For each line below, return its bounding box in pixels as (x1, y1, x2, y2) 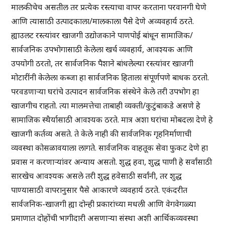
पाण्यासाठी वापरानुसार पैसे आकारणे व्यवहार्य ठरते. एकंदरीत (11, 184, 188, 196)
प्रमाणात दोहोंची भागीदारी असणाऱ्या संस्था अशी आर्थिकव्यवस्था (11, 212, 198, 224)
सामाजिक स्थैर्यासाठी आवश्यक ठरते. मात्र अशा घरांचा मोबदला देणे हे (11, 114, 213, 126)
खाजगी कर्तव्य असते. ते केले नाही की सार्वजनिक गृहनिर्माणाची (11, 128, 192, 140)
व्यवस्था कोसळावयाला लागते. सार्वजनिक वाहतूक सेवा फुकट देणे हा (11, 142, 208, 154)
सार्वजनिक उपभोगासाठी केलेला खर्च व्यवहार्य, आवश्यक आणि (11, 44, 193, 55)
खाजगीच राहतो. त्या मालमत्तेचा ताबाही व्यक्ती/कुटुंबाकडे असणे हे (11, 100, 201, 111)
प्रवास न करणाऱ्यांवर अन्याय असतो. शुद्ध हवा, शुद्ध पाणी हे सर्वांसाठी (11, 156, 212, 168)
